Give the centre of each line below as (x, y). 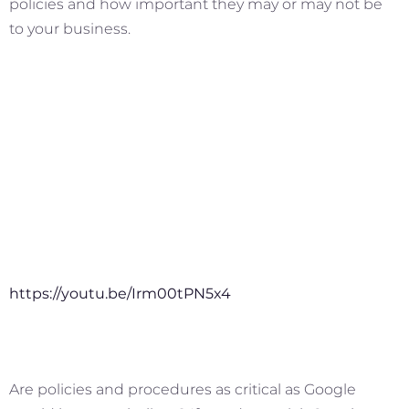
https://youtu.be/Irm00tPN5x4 (120, 293)
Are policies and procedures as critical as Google (183, 389)
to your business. (70, 29)
